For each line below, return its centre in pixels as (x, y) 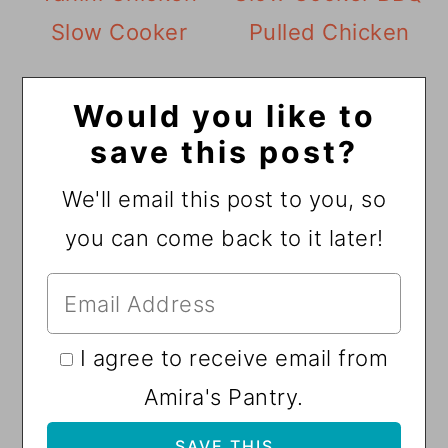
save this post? (224, 152)
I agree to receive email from (233, 358)
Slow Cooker (119, 32)
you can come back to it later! (224, 238)
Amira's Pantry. (224, 397)
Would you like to (224, 116)
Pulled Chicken (329, 32)
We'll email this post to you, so (224, 199)
